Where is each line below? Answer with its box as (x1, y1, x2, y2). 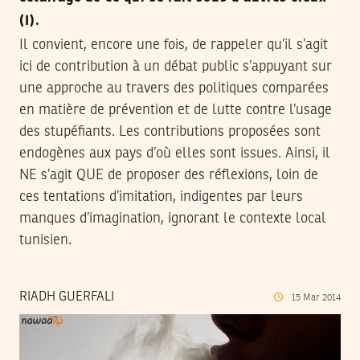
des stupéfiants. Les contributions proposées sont (19, 125, 321, 140)
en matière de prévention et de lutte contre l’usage (19, 103, 332, 118)
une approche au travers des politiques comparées (19, 81, 329, 96)
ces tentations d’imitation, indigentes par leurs (19, 190, 303, 205)
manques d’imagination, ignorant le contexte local (19, 211, 326, 227)
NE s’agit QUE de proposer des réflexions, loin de (19, 168, 318, 183)
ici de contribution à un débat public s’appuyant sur (19, 59, 332, 75)
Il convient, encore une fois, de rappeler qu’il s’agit (19, 38, 328, 53)
